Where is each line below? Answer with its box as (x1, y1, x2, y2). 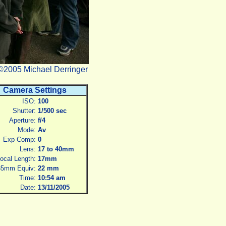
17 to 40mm (37, 145, 74, 153)
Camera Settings (3, 86, 67, 94)
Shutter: (12, 107, 36, 115)
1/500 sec (37, 107, 67, 115)
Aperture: (9, 117, 36, 124)
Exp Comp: (3, 136, 36, 143)
